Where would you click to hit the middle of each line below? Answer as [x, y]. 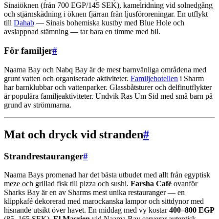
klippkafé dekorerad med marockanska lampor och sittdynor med [104, 201]
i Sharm [191, 78]
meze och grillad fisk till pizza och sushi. [67, 184]
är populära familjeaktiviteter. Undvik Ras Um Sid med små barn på [108, 96]
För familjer [28, 51]
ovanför [185, 184]
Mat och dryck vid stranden [74, 134]
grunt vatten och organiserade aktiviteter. [67, 78]
